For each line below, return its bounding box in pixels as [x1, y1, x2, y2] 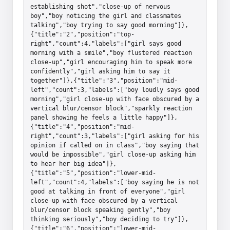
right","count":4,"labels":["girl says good [30, 40, 181, 47]
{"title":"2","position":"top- [30, 30, 135, 38]
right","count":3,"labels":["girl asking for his [30, 132, 199, 140]
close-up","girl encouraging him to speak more [30, 58, 192, 66]
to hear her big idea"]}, [30, 160, 117, 167]
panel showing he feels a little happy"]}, [30, 113, 178, 121]
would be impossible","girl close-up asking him [30, 150, 196, 158]
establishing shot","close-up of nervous [30, 3, 170, 10]
